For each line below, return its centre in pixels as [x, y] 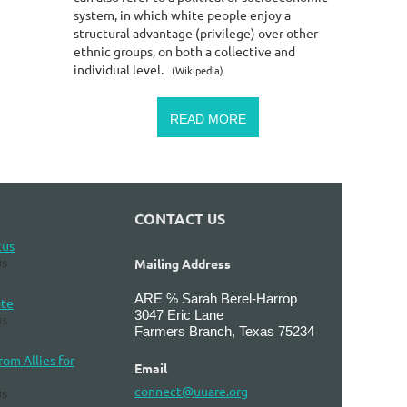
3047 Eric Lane [179, 314]
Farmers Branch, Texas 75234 [224, 331]
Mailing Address [183, 263]
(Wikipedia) [198, 69]
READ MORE [208, 119]
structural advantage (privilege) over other [196, 32]
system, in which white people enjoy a [182, 14]
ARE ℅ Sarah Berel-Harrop [216, 298]
